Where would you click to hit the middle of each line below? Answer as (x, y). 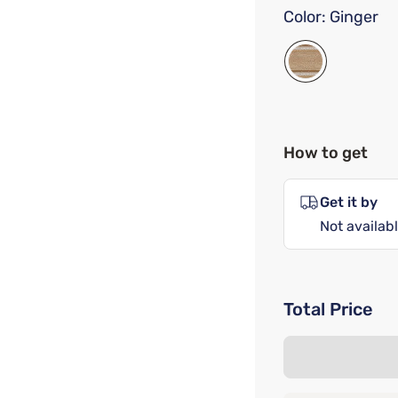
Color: (305, 17)
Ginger (354, 17)
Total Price (328, 309)
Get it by (349, 202)
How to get (326, 153)
